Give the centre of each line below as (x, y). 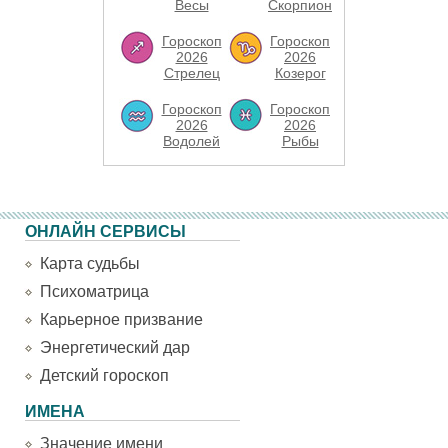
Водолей (191, 141)
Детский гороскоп (104, 375)
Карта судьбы (90, 263)
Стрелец (191, 73)
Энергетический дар (115, 347)
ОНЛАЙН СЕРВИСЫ (105, 231)
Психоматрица (94, 291)
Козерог (300, 73)
